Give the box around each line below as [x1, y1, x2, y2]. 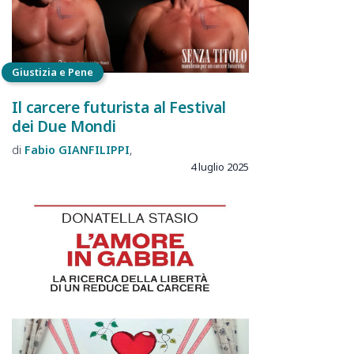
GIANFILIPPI [58, 142, 130, 158]
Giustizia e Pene [12, 65, 93, 80]
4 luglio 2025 [190, 160, 249, 175]
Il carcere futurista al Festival [12, 96, 227, 118]
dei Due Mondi [12, 115, 117, 137]
